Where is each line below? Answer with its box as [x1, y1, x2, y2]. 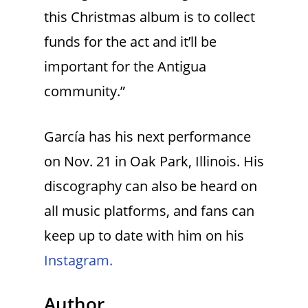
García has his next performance [44, 127, 251, 146]
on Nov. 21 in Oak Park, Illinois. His [44, 152, 264, 171]
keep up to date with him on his [44, 226, 244, 245]
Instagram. [44, 251, 113, 270]
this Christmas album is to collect [44, 8, 255, 27]
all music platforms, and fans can [44, 201, 254, 221]
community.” [44, 82, 125, 101]
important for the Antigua [44, 57, 206, 76]
